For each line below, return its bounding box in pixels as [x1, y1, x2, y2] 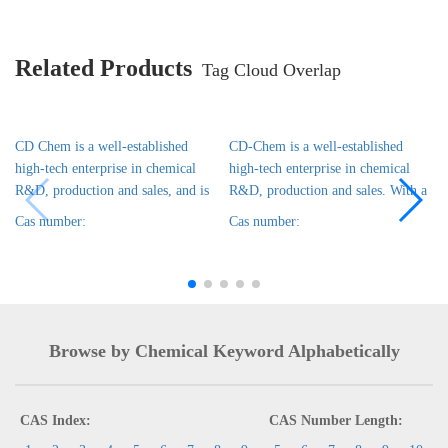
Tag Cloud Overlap [202, 60, 341, 80]
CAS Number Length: [269, 413, 403, 428]
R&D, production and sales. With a [229, 183, 427, 198]
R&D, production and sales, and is [15, 183, 209, 198]
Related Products [15, 55, 192, 81]
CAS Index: [20, 413, 91, 428]
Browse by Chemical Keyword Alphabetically [48, 341, 400, 361]
